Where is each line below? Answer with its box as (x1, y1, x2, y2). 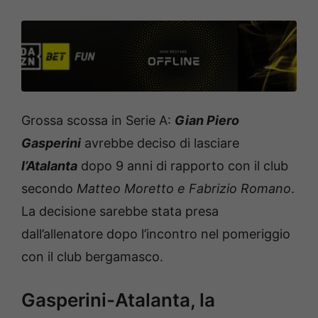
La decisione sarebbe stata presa (21, 203, 219, 219)
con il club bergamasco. (21, 248, 163, 264)
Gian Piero (175, 112, 239, 128)
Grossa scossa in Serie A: (21, 112, 175, 128)
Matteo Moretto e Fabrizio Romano (77, 180, 291, 196)
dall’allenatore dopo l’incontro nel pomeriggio (21, 226, 290, 241)
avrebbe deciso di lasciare (81, 135, 239, 150)
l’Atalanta (21, 158, 77, 173)
